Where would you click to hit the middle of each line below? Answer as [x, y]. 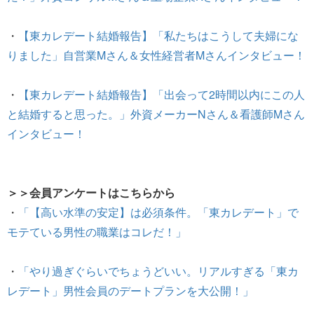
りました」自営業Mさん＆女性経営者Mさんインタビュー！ [156, 55]
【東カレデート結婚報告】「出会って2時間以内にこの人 [162, 94]
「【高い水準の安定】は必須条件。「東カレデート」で [158, 212]
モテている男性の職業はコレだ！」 [97, 231]
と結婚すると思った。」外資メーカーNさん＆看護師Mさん [156, 114]
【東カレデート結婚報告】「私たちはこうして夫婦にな [158, 35]
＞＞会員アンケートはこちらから [91, 192]
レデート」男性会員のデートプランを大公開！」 [130, 290]
